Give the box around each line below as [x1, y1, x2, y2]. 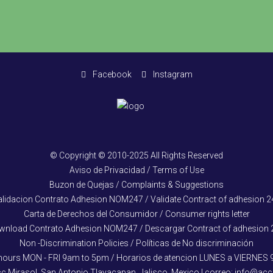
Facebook [90, 69, 132, 79]
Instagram [151, 69, 193, 79]
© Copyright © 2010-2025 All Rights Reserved [50, 151, 223, 161]
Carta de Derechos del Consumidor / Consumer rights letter [23, 209, 250, 219]
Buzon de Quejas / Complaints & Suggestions [49, 180, 224, 190]
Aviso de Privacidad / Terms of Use [69, 165, 204, 175]
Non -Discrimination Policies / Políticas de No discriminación [19, 238, 253, 249]
